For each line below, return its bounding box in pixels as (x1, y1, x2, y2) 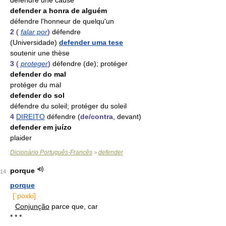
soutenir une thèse (10, 49, 70, 57)
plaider (10, 134, 32, 142)
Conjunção (15, 202, 49, 210)
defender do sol (10, 91, 65, 99)
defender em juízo (10, 123, 72, 131)
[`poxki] (13, 192, 36, 200)
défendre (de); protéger (52, 60, 128, 68)
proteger (21, 60, 48, 68)
